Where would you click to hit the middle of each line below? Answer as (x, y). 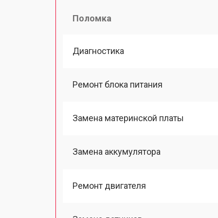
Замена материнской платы (128, 118)
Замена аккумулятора (117, 152)
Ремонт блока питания (118, 84)
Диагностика (98, 51)
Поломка (92, 18)
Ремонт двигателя (109, 185)
